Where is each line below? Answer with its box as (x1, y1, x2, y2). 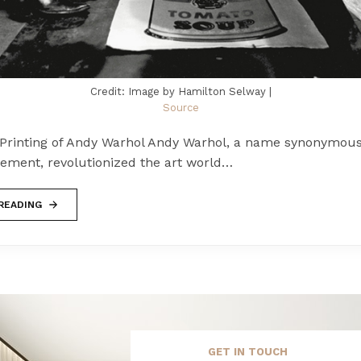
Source (162, 101, 199, 114)
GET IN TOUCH (207, 345, 288, 358)
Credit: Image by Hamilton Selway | (89, 85, 272, 98)
